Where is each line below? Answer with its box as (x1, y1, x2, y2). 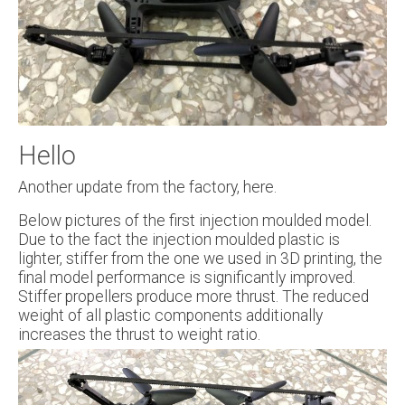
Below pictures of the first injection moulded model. (18, 212, 372, 231)
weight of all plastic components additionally (18, 306, 323, 325)
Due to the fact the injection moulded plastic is (18, 231, 340, 250)
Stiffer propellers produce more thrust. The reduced (18, 287, 369, 306)
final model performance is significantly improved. (18, 268, 355, 287)
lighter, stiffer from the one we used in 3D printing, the (18, 250, 382, 268)
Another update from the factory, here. (18, 178, 277, 197)
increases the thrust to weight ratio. (18, 325, 260, 344)
